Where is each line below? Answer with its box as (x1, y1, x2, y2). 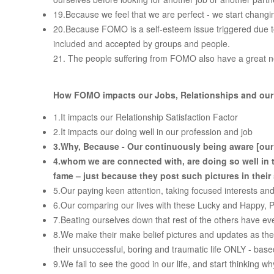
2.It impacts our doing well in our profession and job (53, 125, 253, 138)
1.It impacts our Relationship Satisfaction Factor (53, 111, 238, 124)
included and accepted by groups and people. (53, 37, 230, 50)
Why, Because (61, 140, 122, 153)
